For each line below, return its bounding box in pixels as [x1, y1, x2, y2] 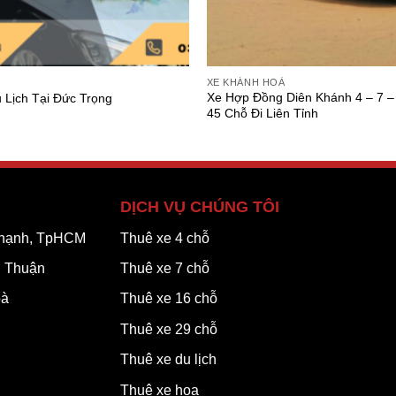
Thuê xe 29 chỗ [119, 321, 217, 337]
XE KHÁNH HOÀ [206, 76, 286, 88]
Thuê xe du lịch [119, 352, 217, 368]
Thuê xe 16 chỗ [119, 291, 217, 307]
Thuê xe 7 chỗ [119, 260, 209, 276]
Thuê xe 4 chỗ [119, 230, 209, 246]
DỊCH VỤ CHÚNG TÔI [119, 197, 279, 216]
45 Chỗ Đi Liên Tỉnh [206, 106, 318, 121]
